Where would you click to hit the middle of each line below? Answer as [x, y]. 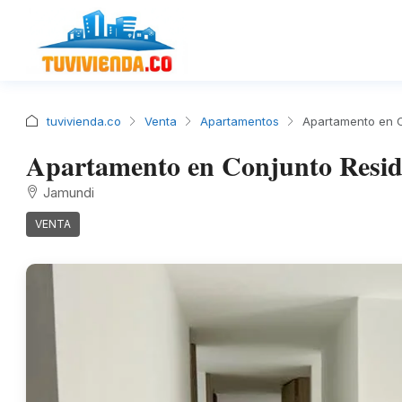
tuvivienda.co [84, 121]
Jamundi [69, 192]
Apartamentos [240, 121]
